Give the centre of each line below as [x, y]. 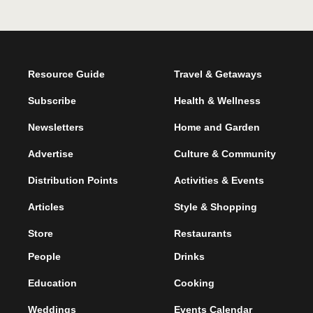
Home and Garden [217, 127]
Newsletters [56, 127]
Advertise [50, 154]
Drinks [189, 256]
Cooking [194, 283]
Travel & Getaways [218, 74]
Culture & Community [225, 154]
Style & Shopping [215, 207]
